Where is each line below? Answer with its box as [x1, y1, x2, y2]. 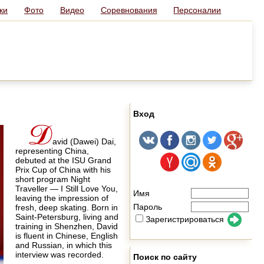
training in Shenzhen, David [15, 221, 118, 231]
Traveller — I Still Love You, [15, 183, 118, 193]
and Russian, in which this [15, 240, 112, 250]
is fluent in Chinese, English [15, 230, 118, 240]
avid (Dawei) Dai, [52, 136, 116, 146]
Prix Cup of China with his [15, 164, 111, 174]
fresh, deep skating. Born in [15, 202, 118, 212]
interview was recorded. [15, 249, 104, 259]
